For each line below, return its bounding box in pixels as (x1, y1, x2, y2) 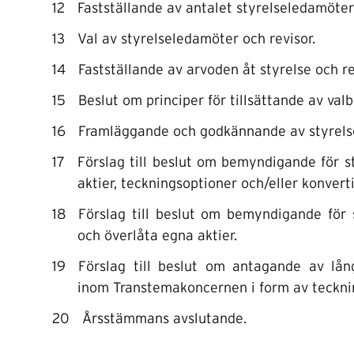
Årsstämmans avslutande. (82, 312, 247, 326)
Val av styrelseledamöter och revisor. (77, 32, 315, 47)
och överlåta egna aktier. (77, 229, 237, 243)
